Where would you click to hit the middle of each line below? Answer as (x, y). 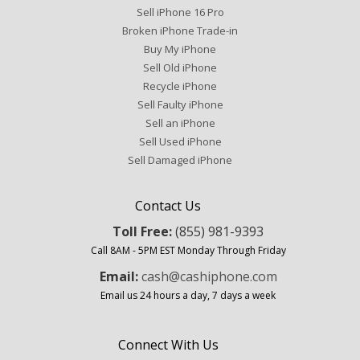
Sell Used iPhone (180, 142)
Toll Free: (144, 231)
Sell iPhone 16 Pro (180, 12)
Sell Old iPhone (180, 68)
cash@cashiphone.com (209, 276)
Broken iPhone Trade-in (180, 31)
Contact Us (168, 206)
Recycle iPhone (180, 86)
